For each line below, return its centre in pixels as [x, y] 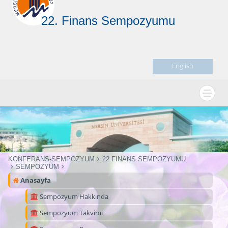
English [183, 66]
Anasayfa [36, 180]
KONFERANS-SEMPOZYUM [51, 159]
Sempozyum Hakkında [74, 196]
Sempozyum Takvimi [71, 212]
